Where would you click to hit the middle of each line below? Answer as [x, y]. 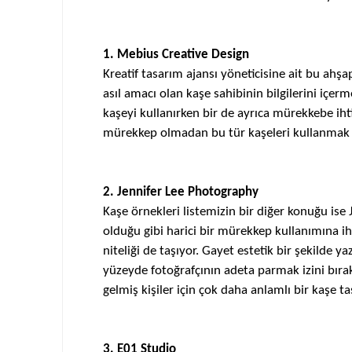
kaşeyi [119, 114]
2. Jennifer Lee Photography [180, 192]
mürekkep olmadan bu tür [175, 133]
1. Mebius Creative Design [176, 55]
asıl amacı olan [144, 94]
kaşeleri [269, 133]
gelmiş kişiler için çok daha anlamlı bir [207, 290]
